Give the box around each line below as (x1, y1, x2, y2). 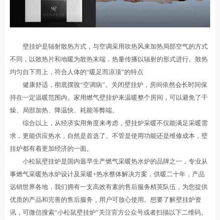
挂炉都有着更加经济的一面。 (10, 145, 93, 153)
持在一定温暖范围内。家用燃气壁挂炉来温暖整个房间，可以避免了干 (10, 94, 208, 102)
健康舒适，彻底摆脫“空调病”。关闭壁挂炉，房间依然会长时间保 (10, 81, 207, 89)
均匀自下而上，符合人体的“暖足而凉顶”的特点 (10, 68, 143, 76)
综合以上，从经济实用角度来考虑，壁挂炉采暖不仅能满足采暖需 (10, 119, 208, 127)
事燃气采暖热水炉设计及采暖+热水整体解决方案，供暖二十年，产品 (10, 170, 205, 178)
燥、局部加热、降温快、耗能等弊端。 (10, 107, 118, 114)
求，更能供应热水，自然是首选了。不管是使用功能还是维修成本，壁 (10, 132, 208, 140)
